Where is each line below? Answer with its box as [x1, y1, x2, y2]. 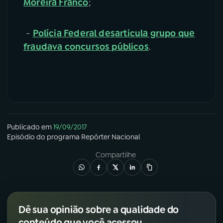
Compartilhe [95, 150, 136, 159]
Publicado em [7, 122, 52, 131]
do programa [35, 132, 81, 141]
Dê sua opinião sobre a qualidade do [18, 203, 179, 216]
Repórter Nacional [81, 132, 140, 141]
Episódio [7, 132, 35, 141]
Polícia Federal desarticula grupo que [32, 27, 195, 39]
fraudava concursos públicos [23, 40, 149, 53]
